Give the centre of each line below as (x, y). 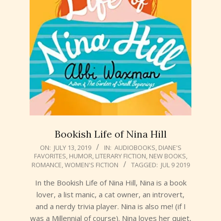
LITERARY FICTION (120, 156)
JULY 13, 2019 (72, 148)
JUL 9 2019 (175, 165)
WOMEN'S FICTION (91, 165)
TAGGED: (144, 165)
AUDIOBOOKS (135, 148)
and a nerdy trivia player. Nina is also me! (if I (110, 206)
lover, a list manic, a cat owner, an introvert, (110, 195)
